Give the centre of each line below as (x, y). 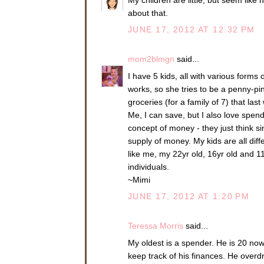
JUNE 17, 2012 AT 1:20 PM (189, 196)
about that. (148, 13)
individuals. (148, 166)
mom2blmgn (151, 59)
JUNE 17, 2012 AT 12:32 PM (192, 30)
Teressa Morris (156, 225)
